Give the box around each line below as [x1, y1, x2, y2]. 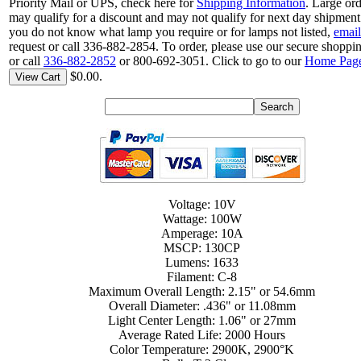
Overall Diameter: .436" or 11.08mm [109, 299, 296, 313]
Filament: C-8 [167, 270, 238, 284]
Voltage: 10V [168, 197, 236, 212]
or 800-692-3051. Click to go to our [116, 54, 305, 68]
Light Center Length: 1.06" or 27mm [108, 313, 297, 328]
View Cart [15, 71, 60, 84]
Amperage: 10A [161, 226, 243, 241]
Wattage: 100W [163, 212, 242, 226]
